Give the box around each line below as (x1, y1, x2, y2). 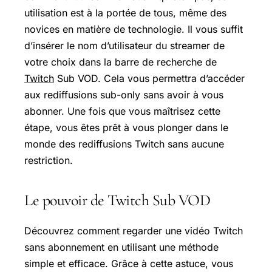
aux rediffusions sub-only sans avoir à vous (24, 88, 223, 101)
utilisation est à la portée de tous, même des (24, 6, 226, 19)
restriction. (24, 154, 73, 166)
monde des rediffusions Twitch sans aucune (24, 137, 224, 150)
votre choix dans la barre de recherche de (24, 55, 217, 68)
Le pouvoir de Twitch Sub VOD (24, 190, 210, 209)
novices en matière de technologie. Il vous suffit (24, 22, 243, 35)
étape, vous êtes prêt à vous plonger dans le (24, 121, 228, 134)
